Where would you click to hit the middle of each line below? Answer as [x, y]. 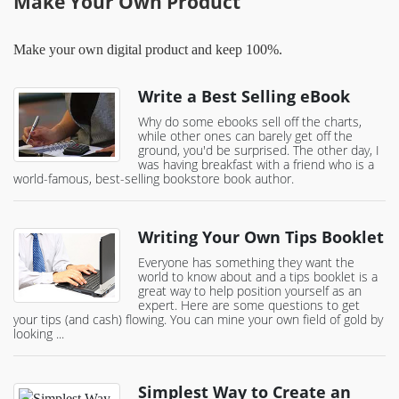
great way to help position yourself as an [250, 291]
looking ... [39, 334]
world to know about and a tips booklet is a [258, 277]
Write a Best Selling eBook [244, 97]
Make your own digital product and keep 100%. [148, 50]
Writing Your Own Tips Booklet [261, 237]
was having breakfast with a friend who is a [256, 165]
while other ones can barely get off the [245, 136]
